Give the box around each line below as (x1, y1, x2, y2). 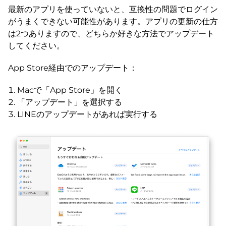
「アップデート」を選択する (17, 97, 122, 107)
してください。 (8, 40, 65, 50)
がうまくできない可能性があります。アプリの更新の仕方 (8, 16, 218, 26)
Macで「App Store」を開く (17, 85, 123, 95)
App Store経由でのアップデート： (8, 63, 137, 73)
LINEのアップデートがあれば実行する (17, 109, 157, 119)
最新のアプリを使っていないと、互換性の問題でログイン (8, 4, 218, 14)
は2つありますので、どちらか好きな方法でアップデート (8, 28, 214, 38)
